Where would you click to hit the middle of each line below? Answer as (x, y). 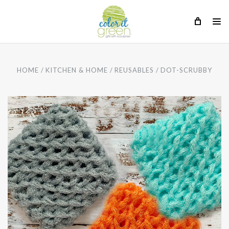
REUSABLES (134, 70)
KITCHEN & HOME (76, 70)
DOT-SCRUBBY (187, 70)
